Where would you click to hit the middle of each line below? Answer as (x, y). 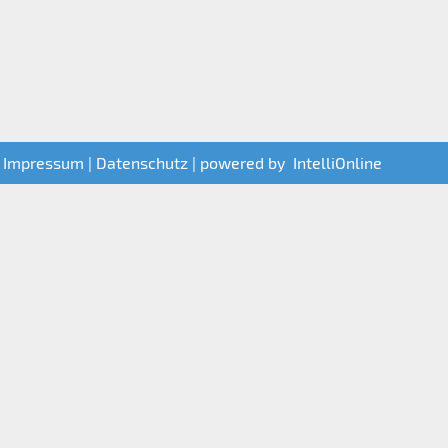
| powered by (240, 162)
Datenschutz (142, 162)
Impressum (43, 162)
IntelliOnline (337, 162)
